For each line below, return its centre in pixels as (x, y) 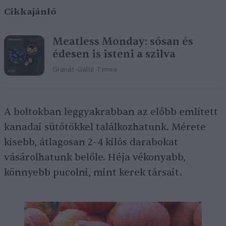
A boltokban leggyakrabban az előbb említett (111, 112)
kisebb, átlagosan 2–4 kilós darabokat (91, 143)
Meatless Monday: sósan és (123, 42)
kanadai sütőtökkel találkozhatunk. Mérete (105, 127)
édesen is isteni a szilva (114, 54)
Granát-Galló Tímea (85, 70)
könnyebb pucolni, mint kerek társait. (94, 173)
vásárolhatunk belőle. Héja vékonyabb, (95, 158)
